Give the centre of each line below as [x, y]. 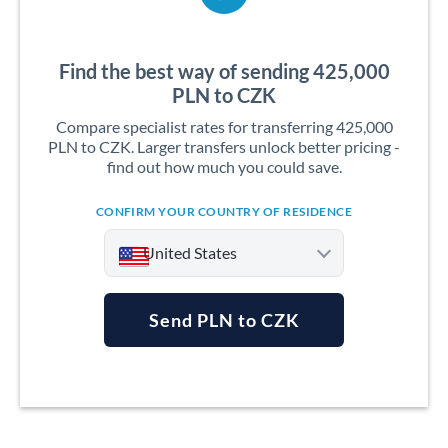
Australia [167, 411]
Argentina [170, 371]
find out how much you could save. [224, 166]
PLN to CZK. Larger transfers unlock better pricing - [224, 146]
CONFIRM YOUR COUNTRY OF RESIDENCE [224, 211]
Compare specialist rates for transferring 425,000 [224, 126]
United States [190, 252]
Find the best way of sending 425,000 [224, 71]
